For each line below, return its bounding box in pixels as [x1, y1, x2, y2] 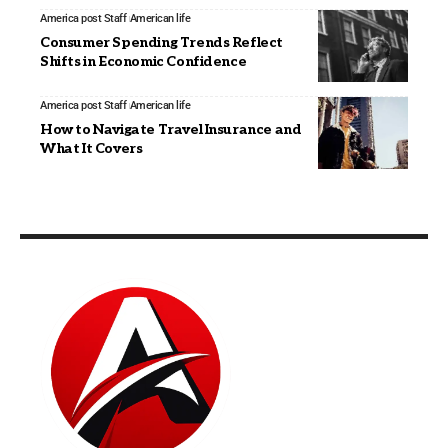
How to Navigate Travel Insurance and [40, 120, 302, 138]
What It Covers [40, 139, 143, 157]
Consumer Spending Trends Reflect [40, 33, 284, 51]
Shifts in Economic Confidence [40, 52, 247, 70]
